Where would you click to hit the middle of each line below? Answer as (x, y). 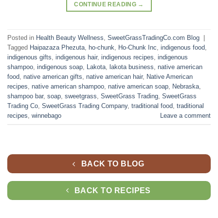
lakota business (132, 67)
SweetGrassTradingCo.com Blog (154, 37)
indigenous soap (60, 67)
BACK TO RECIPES (112, 190)
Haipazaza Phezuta (57, 47)
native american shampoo (68, 86)
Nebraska (186, 86)
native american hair (114, 76)
